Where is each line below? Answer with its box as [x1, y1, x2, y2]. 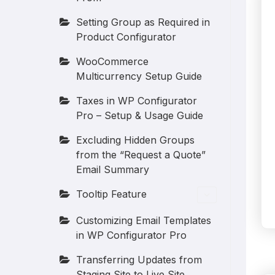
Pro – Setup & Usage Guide [76, 109, 204, 122]
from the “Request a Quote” [76, 149, 206, 161]
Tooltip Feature [76, 188, 147, 200]
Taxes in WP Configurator [76, 95, 198, 107]
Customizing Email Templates [76, 214, 212, 227]
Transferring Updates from [76, 254, 203, 266]
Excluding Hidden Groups [76, 134, 195, 146]
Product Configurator [76, 31, 177, 43]
